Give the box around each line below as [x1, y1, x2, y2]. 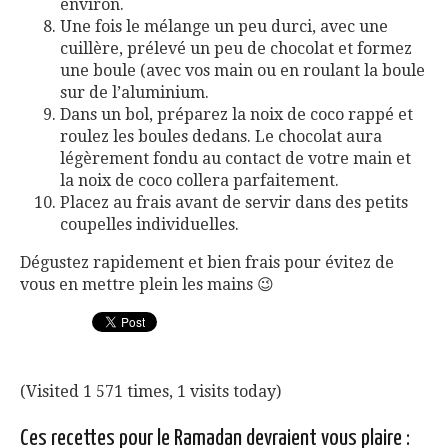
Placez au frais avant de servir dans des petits [60, 193, 408, 213]
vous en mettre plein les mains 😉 [20, 275, 274, 295]
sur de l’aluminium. [60, 83, 209, 103]
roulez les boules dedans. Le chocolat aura [60, 127, 382, 147]
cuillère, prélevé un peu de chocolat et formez [60, 39, 412, 59]
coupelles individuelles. [60, 215, 239, 235]
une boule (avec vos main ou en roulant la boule [60, 61, 425, 81]
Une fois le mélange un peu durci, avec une [60, 17, 388, 37]
